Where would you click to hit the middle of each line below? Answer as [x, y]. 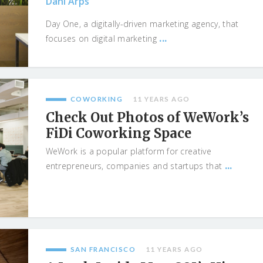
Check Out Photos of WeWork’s [147, 117]
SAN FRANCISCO [103, 249]
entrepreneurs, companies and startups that [135, 166]
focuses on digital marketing [102, 38]
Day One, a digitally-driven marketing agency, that [142, 24]
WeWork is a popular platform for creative [128, 151]
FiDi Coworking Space [118, 133]
